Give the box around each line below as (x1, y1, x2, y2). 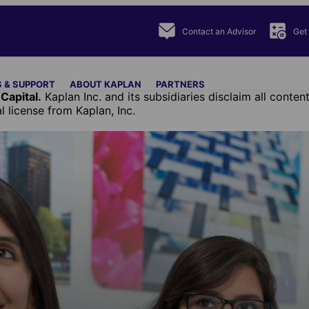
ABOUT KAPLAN (70, 79, 141, 90)
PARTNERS (156, 79, 205, 90)
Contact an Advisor (182, 26, 256, 37)
